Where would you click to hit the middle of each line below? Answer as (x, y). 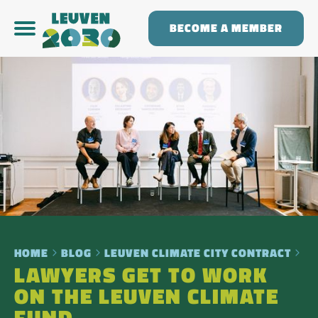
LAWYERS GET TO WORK (141, 275)
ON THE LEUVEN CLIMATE (147, 297)
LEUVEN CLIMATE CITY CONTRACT (198, 253)
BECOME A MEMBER (226, 28)
